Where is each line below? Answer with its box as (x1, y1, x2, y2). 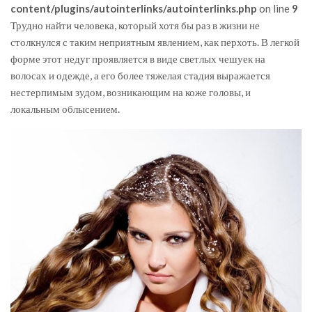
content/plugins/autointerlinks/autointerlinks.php (10, 1, 257, 15)
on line (257, 1, 292, 15)
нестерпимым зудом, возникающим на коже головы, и (10, 85, 251, 98)
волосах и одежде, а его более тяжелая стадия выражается (10, 68, 270, 81)
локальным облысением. (10, 102, 120, 115)
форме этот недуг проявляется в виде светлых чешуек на (10, 52, 265, 65)
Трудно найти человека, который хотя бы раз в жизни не (10, 18, 260, 31)
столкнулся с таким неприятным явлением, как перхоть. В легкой (10, 35, 299, 48)
